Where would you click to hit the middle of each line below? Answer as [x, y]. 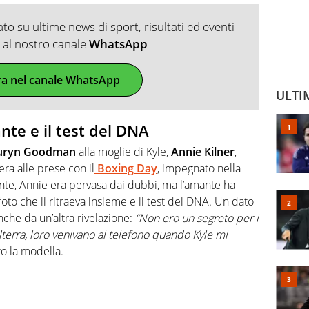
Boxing [116, 168]
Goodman [50, 151]
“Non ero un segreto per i [197, 218]
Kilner [219, 151]
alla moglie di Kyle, [123, 151]
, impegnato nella [199, 168]
